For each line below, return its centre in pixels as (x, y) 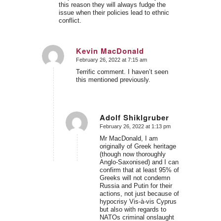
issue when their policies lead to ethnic (114, 13)
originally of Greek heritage (138, 146)
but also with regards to (133, 209)
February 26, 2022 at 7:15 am (111, 60)
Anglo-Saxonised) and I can (139, 162)
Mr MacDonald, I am (129, 138)
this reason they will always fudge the (112, 5)
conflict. (70, 21)
